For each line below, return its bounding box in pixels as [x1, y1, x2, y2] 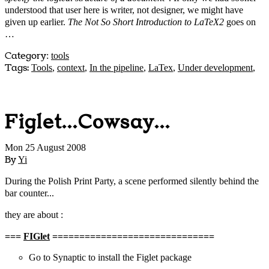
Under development [178, 62, 253, 73]
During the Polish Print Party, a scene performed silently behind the [5, 175, 259, 186]
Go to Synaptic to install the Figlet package [29, 252, 192, 262]
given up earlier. [5, 17, 68, 28]
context [57, 62, 85, 73]
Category [5, 50, 46, 62]
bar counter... [5, 187, 54, 198]
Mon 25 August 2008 [5, 142, 86, 153]
